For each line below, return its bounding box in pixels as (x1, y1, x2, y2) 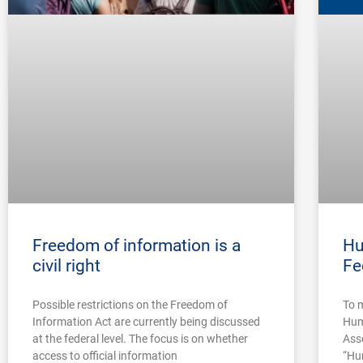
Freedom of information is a (32, 236, 241, 256)
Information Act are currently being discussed (32, 315, 260, 329)
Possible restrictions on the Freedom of (32, 298, 228, 312)
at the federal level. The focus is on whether (32, 332, 248, 346)
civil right (32, 256, 100, 276)
